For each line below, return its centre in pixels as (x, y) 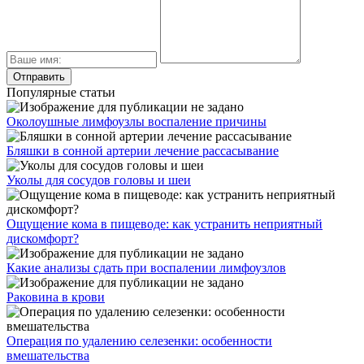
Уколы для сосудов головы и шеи (99, 180)
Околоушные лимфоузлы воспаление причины (136, 121)
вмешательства (48, 355)
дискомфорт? (43, 238)
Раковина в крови (56, 297)
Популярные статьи (61, 92)
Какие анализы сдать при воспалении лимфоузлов (146, 267)
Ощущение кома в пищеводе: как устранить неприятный (165, 223)
